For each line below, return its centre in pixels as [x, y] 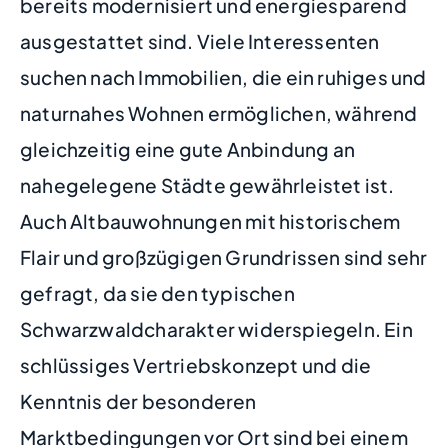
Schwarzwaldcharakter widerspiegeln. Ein [216, 329]
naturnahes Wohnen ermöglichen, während [219, 113]
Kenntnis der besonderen [138, 401]
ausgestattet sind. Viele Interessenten [200, 41]
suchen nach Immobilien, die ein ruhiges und [223, 77]
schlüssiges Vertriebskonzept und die [196, 365]
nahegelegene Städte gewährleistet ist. [207, 185]
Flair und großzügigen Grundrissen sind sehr [224, 257]
